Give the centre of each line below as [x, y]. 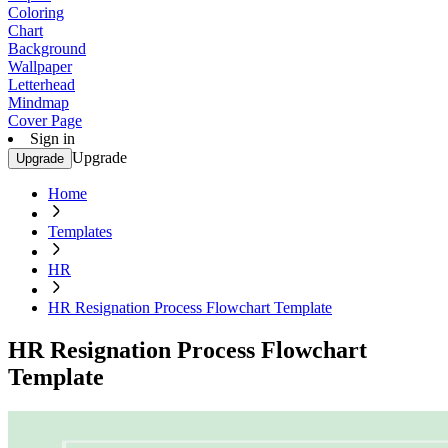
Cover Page [45, 120]
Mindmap [38, 102]
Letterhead [41, 84]
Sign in [52, 138]
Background [47, 48]
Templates [80, 231]
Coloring [36, 12]
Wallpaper [40, 66]
